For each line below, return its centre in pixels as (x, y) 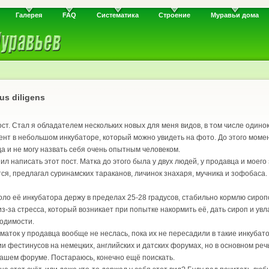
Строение (175, 15)
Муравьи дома (234, 15)
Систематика (117, 15)
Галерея (29, 15)
